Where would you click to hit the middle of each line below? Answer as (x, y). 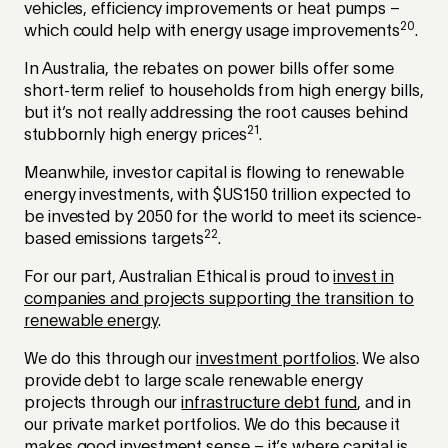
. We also (387, 359)
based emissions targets (114, 239)
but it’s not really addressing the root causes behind (216, 113)
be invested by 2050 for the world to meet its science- (223, 217)
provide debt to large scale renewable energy (193, 381)
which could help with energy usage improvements (212, 31)
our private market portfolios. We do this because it (212, 425)
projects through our (103, 403)
